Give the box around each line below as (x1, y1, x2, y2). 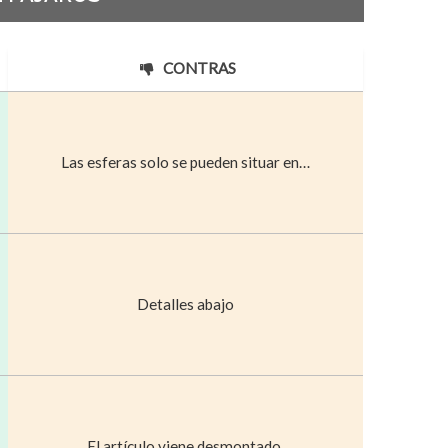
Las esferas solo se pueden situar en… (61, 152, 311, 171)
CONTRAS (159, 58, 236, 77)
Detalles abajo (137, 294, 235, 313)
